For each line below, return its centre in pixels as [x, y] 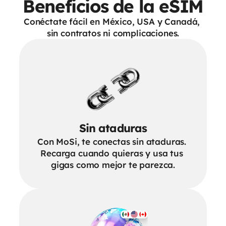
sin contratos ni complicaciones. [113, 33]
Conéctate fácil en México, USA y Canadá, [112, 21]
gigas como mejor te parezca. [113, 165]
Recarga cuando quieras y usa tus [112, 153]
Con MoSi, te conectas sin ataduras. [112, 142]
